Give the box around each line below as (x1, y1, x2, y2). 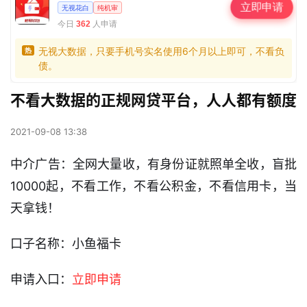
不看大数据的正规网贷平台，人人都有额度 (10, 91, 297, 110)
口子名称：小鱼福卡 (10, 236, 121, 251)
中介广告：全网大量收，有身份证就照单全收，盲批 (10, 157, 297, 172)
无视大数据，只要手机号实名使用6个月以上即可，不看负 (38, 45, 284, 58)
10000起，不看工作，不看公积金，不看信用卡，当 (10, 179, 297, 194)
